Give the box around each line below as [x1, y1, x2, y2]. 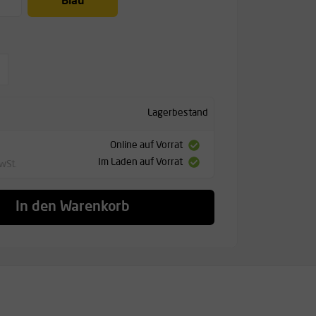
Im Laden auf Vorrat [97, 157, 183, 168]
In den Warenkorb [16, 200, 130, 214]
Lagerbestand [147, 108, 208, 119]
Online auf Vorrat [109, 140, 183, 151]
